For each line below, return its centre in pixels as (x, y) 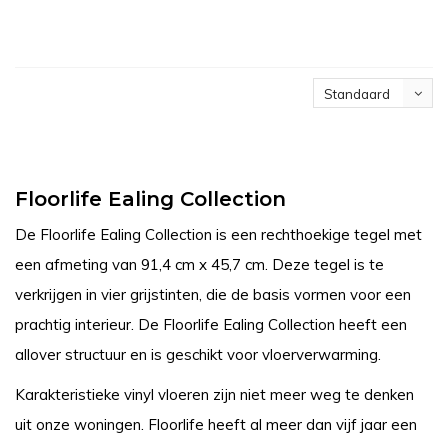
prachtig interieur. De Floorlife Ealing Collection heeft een (211, 324)
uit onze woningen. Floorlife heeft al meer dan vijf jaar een (216, 424)
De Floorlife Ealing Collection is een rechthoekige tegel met (218, 234)
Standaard (357, 94)
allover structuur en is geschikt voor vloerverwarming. (200, 354)
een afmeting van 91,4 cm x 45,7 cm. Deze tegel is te (199, 264)
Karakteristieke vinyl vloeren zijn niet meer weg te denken (214, 394)
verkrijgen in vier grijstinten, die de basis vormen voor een (213, 294)
